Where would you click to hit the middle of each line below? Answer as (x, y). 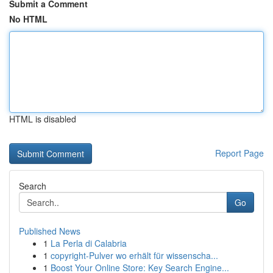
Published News (50, 231)
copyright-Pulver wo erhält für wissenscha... (134, 255)
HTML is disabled (43, 119)
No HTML (28, 19)
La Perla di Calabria (89, 243)
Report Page (239, 153)
